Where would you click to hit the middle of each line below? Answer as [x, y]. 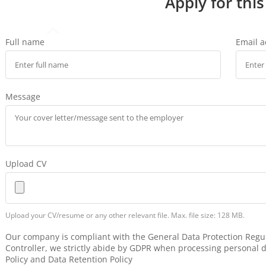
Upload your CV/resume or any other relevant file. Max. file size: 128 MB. [125, 216]
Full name [25, 42]
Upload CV [26, 163]
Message [23, 96]
